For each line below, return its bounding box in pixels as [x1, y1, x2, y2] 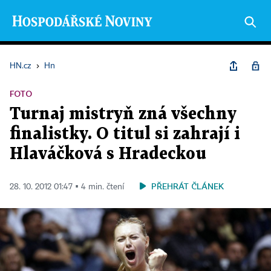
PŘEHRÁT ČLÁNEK [151, 181, 224, 191]
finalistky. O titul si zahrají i [10, 126, 240, 142]
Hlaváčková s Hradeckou [10, 146, 206, 162]
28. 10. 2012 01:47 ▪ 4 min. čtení [10, 183, 124, 191]
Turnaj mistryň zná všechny [10, 106, 237, 122]
